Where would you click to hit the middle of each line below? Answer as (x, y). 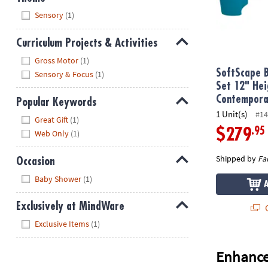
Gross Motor (57, 60)
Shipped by (237, 158)
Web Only (52, 134)
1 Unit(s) (232, 114)
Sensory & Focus (64, 74)
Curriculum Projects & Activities (86, 43)
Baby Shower (58, 179)
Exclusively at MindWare (70, 206)
